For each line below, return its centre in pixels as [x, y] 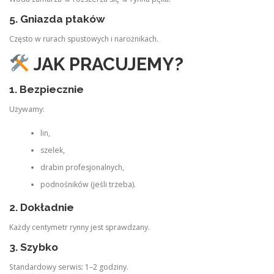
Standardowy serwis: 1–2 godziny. [69, 267]
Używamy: [27, 109]
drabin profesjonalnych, [82, 167]
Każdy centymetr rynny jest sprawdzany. [80, 228]
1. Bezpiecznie [46, 90]
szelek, [52, 150]
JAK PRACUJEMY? [108, 64]
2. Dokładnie [42, 207]
